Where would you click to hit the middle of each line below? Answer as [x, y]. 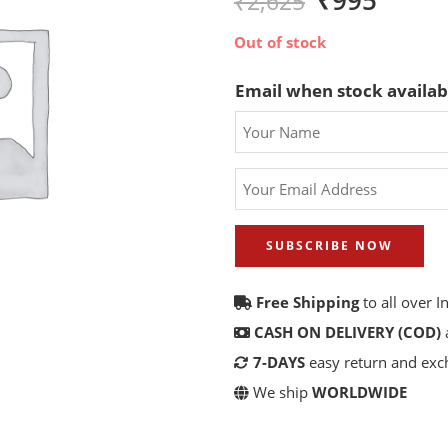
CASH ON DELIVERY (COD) [347, 333]
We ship [280, 393]
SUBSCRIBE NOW [329, 246]
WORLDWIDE [359, 393]
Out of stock [280, 42]
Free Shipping [307, 303]
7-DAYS [279, 363]
